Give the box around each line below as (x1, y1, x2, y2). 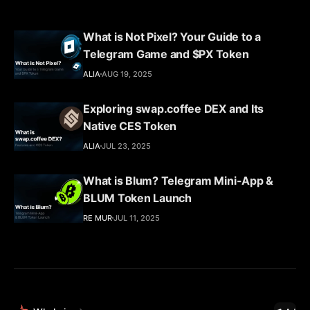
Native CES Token (83, 118, 177, 133)
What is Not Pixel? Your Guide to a (83, 29, 261, 44)
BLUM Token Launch (83, 190, 192, 205)
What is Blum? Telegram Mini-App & (83, 173, 274, 188)
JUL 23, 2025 (102, 140, 151, 151)
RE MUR (83, 212, 112, 223)
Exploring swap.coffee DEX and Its (83, 101, 264, 116)
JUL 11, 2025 (113, 212, 160, 223)
